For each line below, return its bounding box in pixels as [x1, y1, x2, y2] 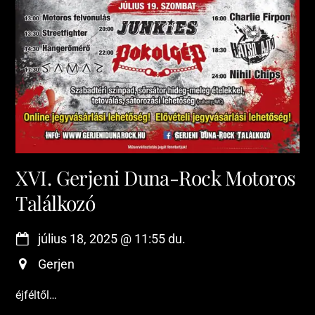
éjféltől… [15, 288, 58, 302]
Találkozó [15, 190, 96, 217]
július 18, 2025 [38, 231, 118, 246]
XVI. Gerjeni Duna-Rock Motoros [15, 165, 296, 191]
